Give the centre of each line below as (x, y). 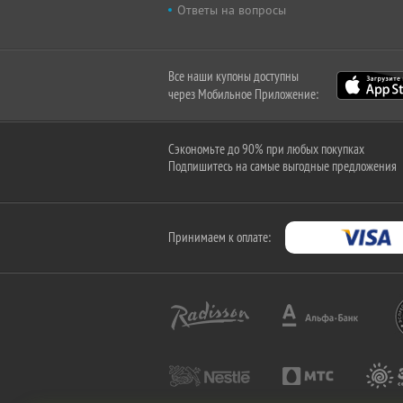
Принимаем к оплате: (219, 237)
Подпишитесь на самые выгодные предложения (282, 166)
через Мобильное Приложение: (243, 94)
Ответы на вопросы (232, 10)
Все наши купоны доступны (233, 76)
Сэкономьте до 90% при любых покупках (266, 149)
